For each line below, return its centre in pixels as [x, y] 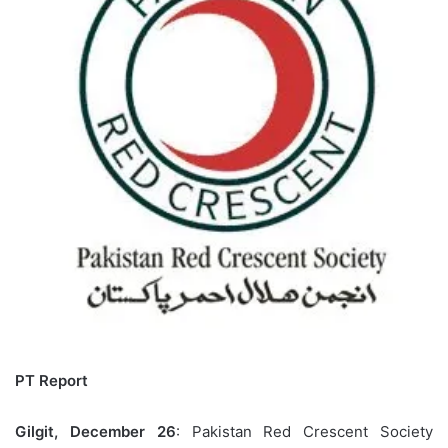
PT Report [51, 381]
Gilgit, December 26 [95, 432]
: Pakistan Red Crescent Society [304, 432]
